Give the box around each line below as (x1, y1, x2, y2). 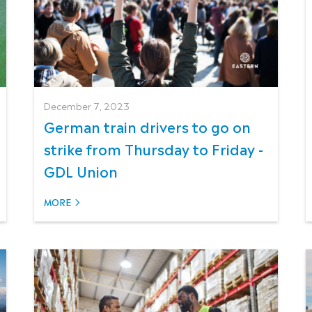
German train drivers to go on (43, 116, 251, 137)
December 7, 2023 (43, 99, 130, 113)
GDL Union (43, 160, 118, 182)
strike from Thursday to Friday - (43, 138, 263, 159)
